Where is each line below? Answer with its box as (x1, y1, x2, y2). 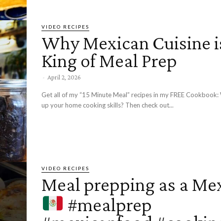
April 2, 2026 (47, 73, 81, 81)
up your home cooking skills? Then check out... (125, 101, 174, 109)
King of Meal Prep (41, 49, 177, 72)
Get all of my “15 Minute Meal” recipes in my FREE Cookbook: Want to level (41, 90, 220, 99)
